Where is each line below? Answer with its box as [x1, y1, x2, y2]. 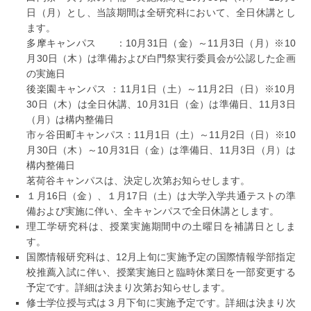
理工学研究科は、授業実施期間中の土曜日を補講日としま [26, 221, 296, 233]
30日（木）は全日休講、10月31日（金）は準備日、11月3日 [26, 99, 296, 110]
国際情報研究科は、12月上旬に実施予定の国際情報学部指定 [26, 251, 296, 263]
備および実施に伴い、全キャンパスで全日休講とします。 [26, 205, 280, 217]
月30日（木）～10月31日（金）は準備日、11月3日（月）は [26, 144, 296, 156]
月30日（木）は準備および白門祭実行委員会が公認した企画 [26, 53, 296, 65]
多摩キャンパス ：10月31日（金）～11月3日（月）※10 [26, 37, 296, 49]
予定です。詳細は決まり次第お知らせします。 [26, 282, 231, 294]
